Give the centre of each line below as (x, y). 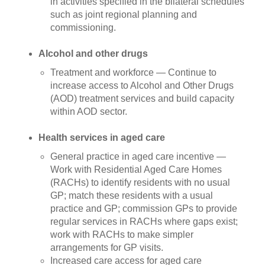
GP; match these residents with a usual (132, 195)
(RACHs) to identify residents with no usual (140, 182)
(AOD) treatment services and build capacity (142, 98)
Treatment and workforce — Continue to (133, 72)
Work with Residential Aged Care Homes (136, 169)
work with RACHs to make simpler (122, 235)
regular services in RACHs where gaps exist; (144, 222)
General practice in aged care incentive (132, 156)
